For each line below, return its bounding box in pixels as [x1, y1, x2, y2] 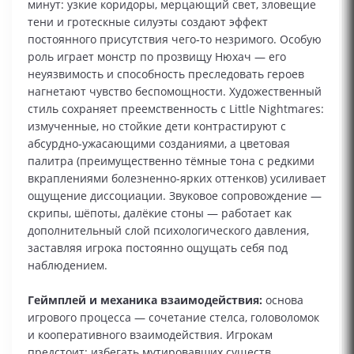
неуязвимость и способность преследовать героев [28, 66, 304, 81]
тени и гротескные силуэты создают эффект [28, 14, 268, 29]
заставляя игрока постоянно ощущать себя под [28, 240, 288, 255]
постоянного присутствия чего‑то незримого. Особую [28, 32, 322, 47]
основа [262, 292, 303, 307]
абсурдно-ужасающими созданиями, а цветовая [28, 136, 290, 151]
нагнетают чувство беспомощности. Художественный [28, 84, 322, 99]
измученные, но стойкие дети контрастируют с [28, 119, 286, 134]
